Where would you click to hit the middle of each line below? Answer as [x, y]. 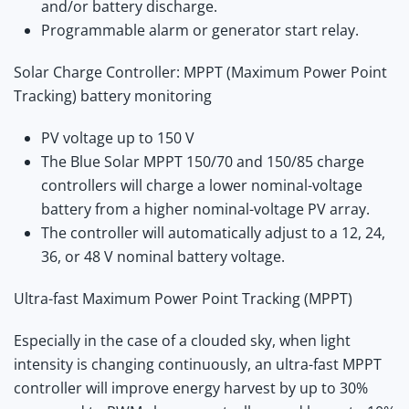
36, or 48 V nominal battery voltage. [163, 256]
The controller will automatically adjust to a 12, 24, [213, 232]
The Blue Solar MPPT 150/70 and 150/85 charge [203, 161]
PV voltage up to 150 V [118, 137]
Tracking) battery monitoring [115, 95]
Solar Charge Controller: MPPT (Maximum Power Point [200, 72]
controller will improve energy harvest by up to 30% [191, 388]
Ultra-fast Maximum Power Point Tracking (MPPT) [183, 298]
